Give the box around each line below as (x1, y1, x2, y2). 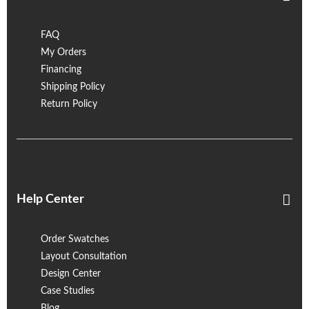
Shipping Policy (41, 82, 105, 92)
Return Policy (41, 99, 97, 109)
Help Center (17, 193, 84, 206)
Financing (41, 65, 81, 74)
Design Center (41, 269, 101, 279)
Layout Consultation (41, 252, 127, 261)
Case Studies (41, 286, 94, 296)
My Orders (41, 48, 86, 57)
